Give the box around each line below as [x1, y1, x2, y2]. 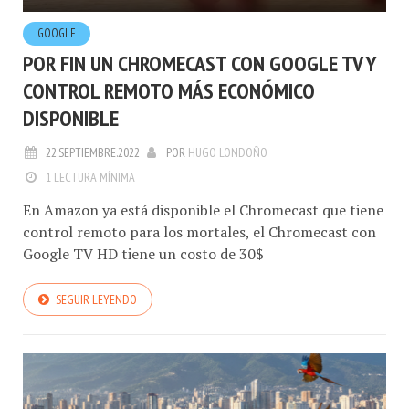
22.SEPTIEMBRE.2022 [45, 144, 140, 162]
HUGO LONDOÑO [188, 144, 267, 162]
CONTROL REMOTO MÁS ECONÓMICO [23, 77, 315, 106]
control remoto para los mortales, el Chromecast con [23, 222, 376, 243]
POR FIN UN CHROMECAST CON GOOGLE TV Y [23, 49, 375, 79]
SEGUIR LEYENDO [56, 291, 137, 309]
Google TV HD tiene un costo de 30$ [23, 244, 264, 265]
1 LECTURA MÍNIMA [45, 169, 135, 186]
